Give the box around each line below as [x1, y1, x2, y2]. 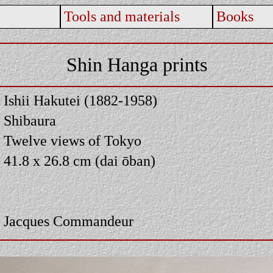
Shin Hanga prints [66, 54, 207, 76]
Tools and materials [64, 9, 180, 24]
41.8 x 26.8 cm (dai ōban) [4, 153, 155, 169]
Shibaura [4, 113, 56, 129]
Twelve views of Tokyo [4, 133, 141, 149]
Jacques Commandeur [4, 213, 133, 229]
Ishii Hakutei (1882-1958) [4, 93, 157, 108]
